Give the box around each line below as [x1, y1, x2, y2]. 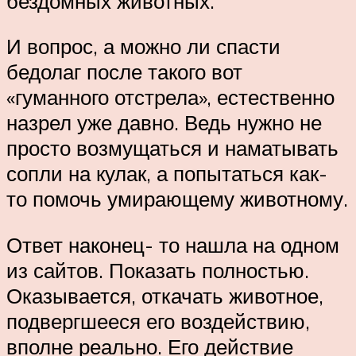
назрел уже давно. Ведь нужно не [6, 110, 322, 136]
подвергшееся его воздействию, [6, 308, 310, 334]
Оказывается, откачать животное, [6, 282, 323, 308]
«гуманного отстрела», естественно [6, 84, 335, 110]
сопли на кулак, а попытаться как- [6, 161, 327, 187]
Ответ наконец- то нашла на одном [6, 231, 339, 257]
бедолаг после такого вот [6, 59, 242, 85]
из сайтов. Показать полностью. [6, 257, 309, 283]
